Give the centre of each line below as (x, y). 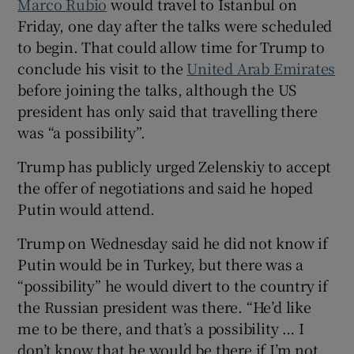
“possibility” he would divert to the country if (173, 285)
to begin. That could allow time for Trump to (171, 46)
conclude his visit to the (102, 68)
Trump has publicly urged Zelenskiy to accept (174, 166)
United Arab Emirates (261, 68)
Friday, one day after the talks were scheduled (175, 25)
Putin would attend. (86, 208)
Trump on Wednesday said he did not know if (173, 242)
